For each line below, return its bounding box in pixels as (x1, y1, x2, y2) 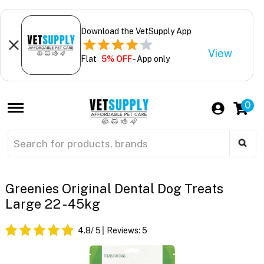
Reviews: (106, 226, 142, 236)
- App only (131, 54, 170, 64)
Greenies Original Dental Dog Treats (5, 181, 223, 197)
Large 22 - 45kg (5, 196, 100, 212)
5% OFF (101, 54, 132, 64)
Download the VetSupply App (80, 26, 192, 36)
